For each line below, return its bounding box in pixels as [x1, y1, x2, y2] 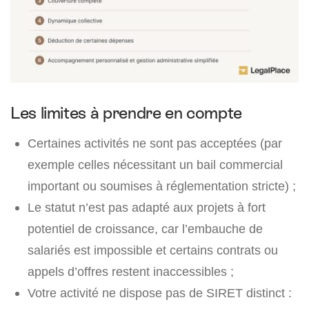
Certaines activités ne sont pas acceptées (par [28, 135, 282, 150]
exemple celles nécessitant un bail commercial [28, 157, 283, 172]
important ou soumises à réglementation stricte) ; [28, 178, 296, 193]
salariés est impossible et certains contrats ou [28, 242, 278, 257]
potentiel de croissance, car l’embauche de [28, 221, 263, 236]
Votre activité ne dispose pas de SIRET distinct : [28, 285, 292, 300]
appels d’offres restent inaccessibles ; [28, 263, 234, 279]
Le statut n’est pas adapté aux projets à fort [28, 199, 266, 215]
